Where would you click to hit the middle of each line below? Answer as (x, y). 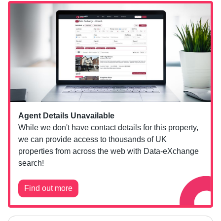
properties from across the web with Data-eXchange (109, 151)
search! (31, 163)
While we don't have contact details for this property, (108, 127)
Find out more (48, 188)
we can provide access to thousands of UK (92, 139)
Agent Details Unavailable (66, 115)
